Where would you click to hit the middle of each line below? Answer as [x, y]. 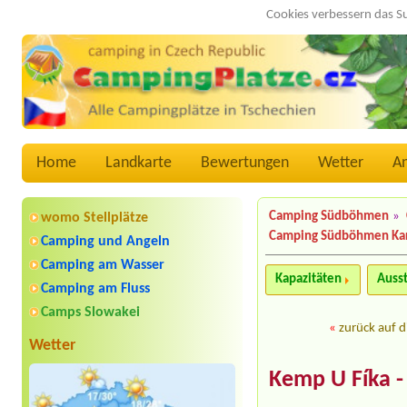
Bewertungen [245, 164]
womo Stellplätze [94, 218]
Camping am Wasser [103, 266]
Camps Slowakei [90, 313]
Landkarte [139, 164]
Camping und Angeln [105, 242]
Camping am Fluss [95, 289]
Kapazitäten [309, 280]
